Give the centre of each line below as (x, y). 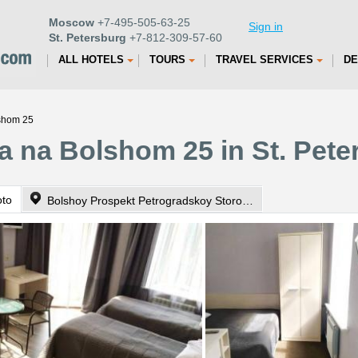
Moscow (72, 22)
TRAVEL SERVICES (265, 60)
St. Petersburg (88, 38)
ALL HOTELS (91, 60)
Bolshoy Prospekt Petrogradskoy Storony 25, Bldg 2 (248, 201)
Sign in (266, 26)
